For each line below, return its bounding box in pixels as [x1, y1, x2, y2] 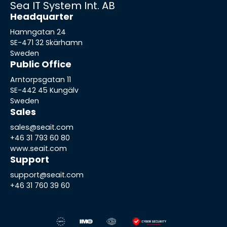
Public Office [10, 58, 71, 71]
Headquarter [10, 10, 73, 23]
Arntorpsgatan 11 [10, 74, 71, 85]
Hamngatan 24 [10, 27, 66, 37]
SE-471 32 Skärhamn [10, 37, 83, 48]
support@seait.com [10, 170, 84, 180]
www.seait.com [10, 143, 67, 154]
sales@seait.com [10, 122, 73, 133]
